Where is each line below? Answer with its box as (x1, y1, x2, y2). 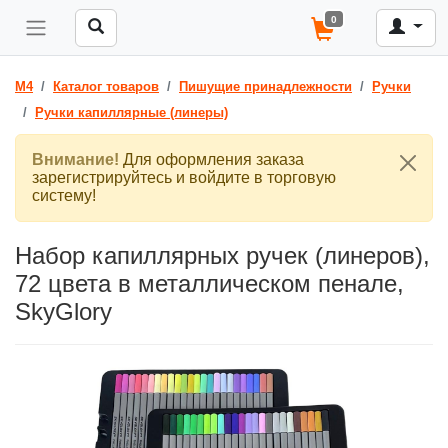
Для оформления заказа (119, 151, 304, 168)
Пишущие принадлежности (179, 79, 352, 94)
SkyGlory (15, 298, 112, 325)
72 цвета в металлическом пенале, (15, 270, 404, 297)
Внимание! (32, 151, 119, 168)
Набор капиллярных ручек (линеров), (15, 242, 430, 269)
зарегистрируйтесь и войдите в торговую (32, 169, 336, 186)
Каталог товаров (53, 79, 159, 94)
